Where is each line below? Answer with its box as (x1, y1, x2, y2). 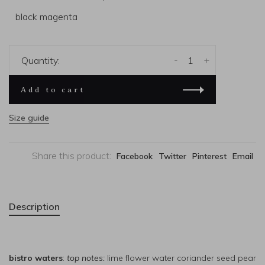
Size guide (9, 112, 49, 123)
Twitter (159, 151, 186, 161)
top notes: (67, 253, 105, 263)
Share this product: (32, 150, 111, 161)
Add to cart (21, 85, 85, 94)
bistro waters (9, 253, 63, 263)
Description (9, 201, 60, 212)
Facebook (117, 151, 153, 161)
